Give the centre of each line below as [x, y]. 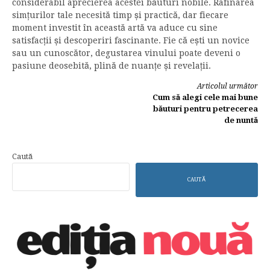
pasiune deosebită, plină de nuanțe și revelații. [111, 65]
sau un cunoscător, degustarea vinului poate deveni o [126, 53]
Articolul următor [228, 86]
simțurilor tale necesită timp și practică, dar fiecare [120, 15]
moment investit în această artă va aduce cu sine [115, 27]
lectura [42, 112]
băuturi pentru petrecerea [206, 108]
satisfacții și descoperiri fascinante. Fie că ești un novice [131, 40]
